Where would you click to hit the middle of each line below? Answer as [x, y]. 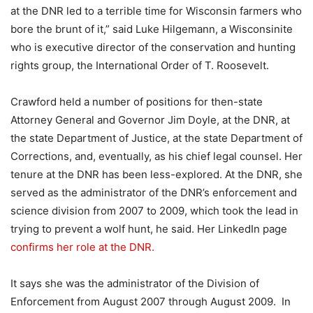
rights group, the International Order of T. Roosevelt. [140, 65]
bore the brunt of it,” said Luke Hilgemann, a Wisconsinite [152, 29]
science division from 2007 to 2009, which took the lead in [154, 211]
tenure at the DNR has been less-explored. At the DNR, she [156, 174]
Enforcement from [57, 301]
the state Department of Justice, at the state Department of [156, 138]
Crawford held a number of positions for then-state [137, 102]
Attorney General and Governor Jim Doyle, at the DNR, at [150, 120]
